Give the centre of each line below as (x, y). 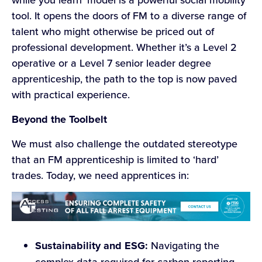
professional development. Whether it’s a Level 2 (124, 47)
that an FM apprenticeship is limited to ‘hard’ (115, 160)
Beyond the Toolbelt (59, 119)
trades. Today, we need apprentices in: (100, 175)
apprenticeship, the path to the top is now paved (124, 79)
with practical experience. (71, 95)
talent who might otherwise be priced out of (113, 32)
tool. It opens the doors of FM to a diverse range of (129, 16)
